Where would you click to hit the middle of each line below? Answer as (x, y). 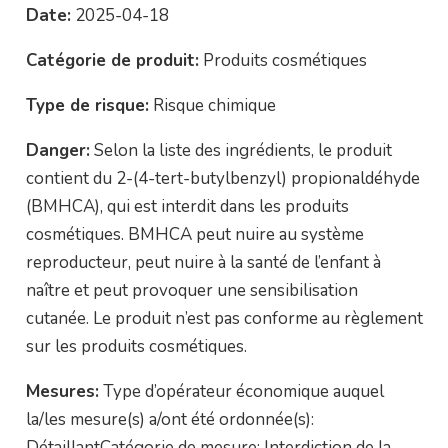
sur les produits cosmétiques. (136, 346)
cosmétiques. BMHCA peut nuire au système (194, 234)
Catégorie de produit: (112, 60)
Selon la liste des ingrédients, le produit (240, 150)
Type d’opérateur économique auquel (241, 391)
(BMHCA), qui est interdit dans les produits (187, 206)
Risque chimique (212, 105)
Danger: (57, 150)
